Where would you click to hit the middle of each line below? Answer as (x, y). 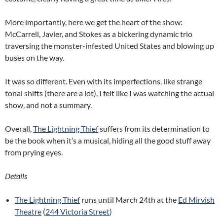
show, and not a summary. (48, 105)
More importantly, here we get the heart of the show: (94, 22)
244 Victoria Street (77, 212)
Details (16, 176)
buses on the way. (35, 58)
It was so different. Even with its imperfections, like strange (104, 81)
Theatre (28, 212)
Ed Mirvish (196, 200)
